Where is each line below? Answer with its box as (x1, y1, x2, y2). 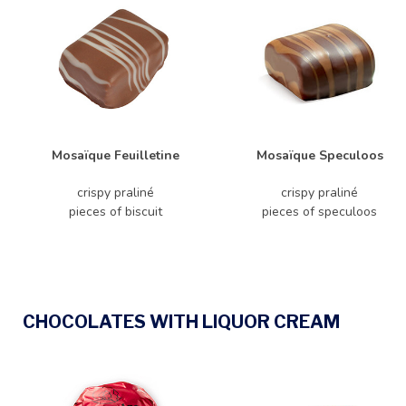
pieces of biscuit (69, 203, 162, 220)
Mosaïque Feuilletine (52, 147, 179, 164)
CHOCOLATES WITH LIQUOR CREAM (23, 311, 340, 333)
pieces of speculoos (262, 203, 377, 220)
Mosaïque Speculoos (256, 147, 383, 164)
